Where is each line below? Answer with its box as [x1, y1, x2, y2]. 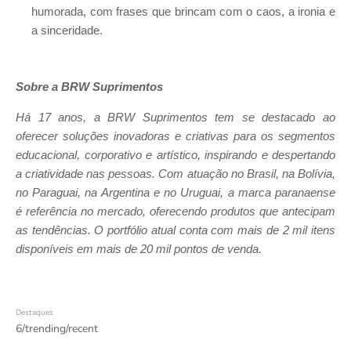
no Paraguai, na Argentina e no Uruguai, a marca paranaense [16, 186, 335, 200]
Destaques [16, 306, 53, 318]
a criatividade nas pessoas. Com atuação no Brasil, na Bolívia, [16, 168, 335, 181]
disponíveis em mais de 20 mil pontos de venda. [16, 243, 262, 256]
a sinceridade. [31, 24, 103, 37]
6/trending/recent [16, 320, 98, 336]
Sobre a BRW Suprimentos [16, 81, 163, 94]
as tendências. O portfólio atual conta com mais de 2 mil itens [16, 224, 335, 237]
